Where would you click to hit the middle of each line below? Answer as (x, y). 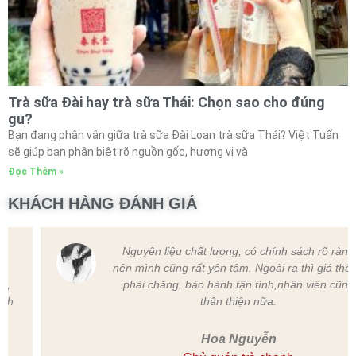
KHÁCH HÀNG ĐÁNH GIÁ (103, 203)
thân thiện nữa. (206, 301)
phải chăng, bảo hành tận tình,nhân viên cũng (206, 284)
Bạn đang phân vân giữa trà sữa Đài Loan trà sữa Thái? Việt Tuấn (173, 135)
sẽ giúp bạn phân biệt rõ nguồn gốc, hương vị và (128, 151)
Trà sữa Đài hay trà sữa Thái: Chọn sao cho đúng (166, 102)
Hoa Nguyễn (206, 339)
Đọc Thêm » (36, 171)
